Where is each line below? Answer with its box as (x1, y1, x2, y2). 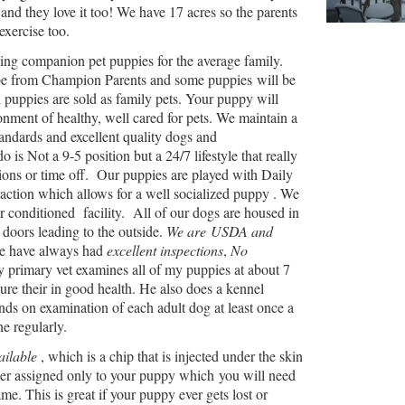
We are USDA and (166, 221, 273, 240)
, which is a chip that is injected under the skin (37, 346, 303, 365)
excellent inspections (107, 240, 223, 259)
